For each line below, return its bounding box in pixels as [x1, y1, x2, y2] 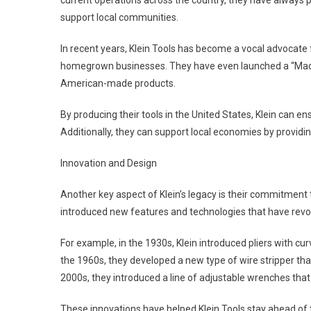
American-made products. [60, 78, 176, 89]
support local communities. [60, 12, 178, 23]
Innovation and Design [60, 158, 157, 169]
